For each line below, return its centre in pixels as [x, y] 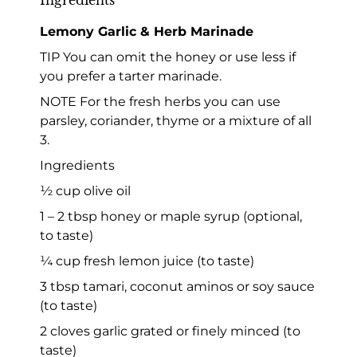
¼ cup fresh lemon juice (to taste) [147, 261]
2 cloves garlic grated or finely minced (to [170, 331]
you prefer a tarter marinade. [131, 76]
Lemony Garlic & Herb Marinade [147, 31]
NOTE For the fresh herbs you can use [160, 101]
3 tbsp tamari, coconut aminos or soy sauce [177, 286]
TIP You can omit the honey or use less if [168, 57]
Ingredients [77, 165]
